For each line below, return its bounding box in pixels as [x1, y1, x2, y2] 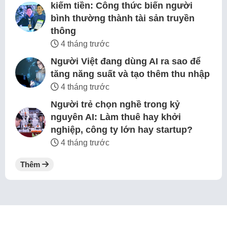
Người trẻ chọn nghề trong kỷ [51, 99, 180, 110]
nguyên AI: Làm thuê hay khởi [51, 112, 181, 123]
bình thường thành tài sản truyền [51, 13, 195, 24]
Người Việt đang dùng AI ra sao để [51, 56, 201, 67]
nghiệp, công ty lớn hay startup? [51, 125, 193, 135]
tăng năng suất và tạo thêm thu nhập [51, 69, 210, 80]
